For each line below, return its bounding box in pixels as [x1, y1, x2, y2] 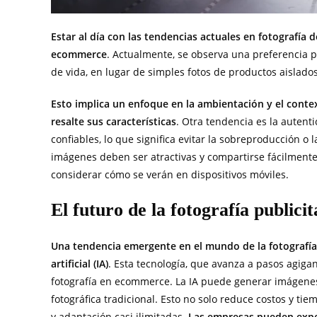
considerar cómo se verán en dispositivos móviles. [51, 168, 289, 182]
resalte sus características [51, 115, 176, 129]
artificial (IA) [51, 257, 108, 271]
